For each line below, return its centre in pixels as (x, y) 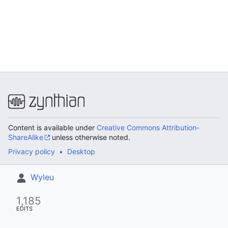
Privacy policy (32, 151)
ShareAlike (26, 137)
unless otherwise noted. (90, 137)
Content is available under (52, 127)
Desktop (81, 151)
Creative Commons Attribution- (148, 127)
